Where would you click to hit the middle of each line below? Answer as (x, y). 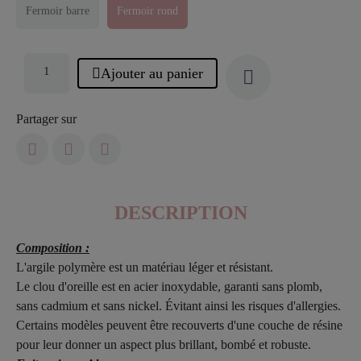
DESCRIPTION (180, 213)
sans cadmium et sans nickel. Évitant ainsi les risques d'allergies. (178, 306)
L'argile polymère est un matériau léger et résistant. (145, 267)
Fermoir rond (147, 11)
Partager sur (46, 119)
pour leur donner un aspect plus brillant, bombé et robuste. (164, 344)
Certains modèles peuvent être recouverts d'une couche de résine (179, 325)
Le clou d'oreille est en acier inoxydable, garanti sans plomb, (169, 286)
